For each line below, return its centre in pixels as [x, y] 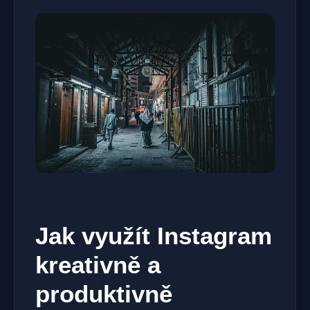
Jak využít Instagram [154, 236]
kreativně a [98, 265]
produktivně [104, 294]
